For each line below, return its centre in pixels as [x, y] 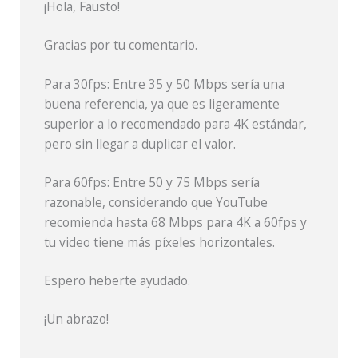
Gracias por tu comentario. [121, 45]
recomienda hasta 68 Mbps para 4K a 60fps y [176, 222]
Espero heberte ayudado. [117, 281]
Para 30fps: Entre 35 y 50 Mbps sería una [165, 84]
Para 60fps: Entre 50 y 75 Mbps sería [152, 182]
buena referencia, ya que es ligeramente [162, 103]
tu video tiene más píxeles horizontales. [160, 242]
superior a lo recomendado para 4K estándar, [176, 123]
